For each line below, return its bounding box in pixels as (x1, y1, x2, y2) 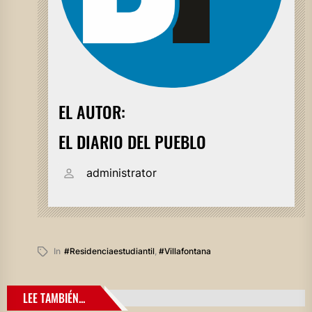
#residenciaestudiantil (63, 246, 155, 257)
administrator (86, 166, 157, 180)
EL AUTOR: (58, 99, 125, 125)
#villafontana (158, 246, 211, 257)
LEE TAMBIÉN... (23, 290, 85, 307)
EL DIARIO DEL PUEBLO (58, 129, 206, 155)
